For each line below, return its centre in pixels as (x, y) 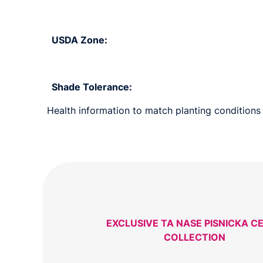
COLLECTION (194, 237)
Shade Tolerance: (92, 87)
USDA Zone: (80, 40)
